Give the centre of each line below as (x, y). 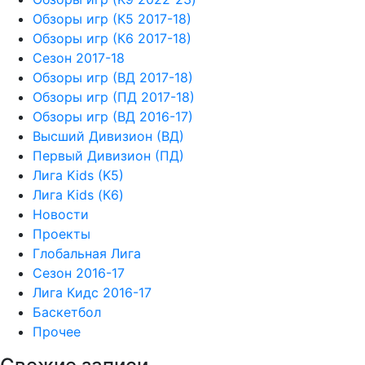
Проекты (62, 234)
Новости (61, 215)
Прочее (57, 332)
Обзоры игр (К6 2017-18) (112, 39)
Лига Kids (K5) (78, 176)
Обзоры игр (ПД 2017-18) (114, 97)
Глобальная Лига (87, 254)
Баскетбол (67, 312)
